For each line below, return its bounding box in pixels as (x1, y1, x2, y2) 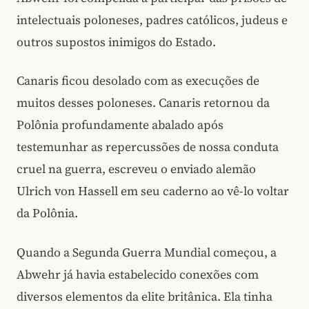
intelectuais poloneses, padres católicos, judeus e (17, 11, 288, 28)
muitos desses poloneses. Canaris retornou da (17, 94, 270, 112)
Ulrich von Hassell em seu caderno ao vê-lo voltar (17, 183, 289, 200)
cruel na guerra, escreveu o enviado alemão (17, 161, 256, 178)
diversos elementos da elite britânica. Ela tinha (17, 288, 272, 305)
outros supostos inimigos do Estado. (17, 33, 216, 50)
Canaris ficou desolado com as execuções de (17, 72, 259, 90)
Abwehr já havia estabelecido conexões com (17, 266, 259, 283)
